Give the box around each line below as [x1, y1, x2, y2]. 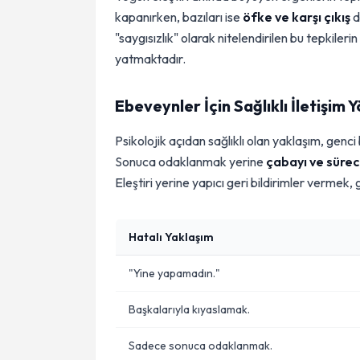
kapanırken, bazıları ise [115, 9, 243, 25]
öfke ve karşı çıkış [243, 9, 350, 25]
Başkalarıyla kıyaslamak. [129, 302, 250, 317]
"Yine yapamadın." [129, 266, 220, 280]
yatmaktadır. [115, 51, 186, 67]
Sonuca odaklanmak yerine [115, 153, 266, 170]
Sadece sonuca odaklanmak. [129, 338, 272, 353]
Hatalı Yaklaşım [129, 230, 214, 244]
